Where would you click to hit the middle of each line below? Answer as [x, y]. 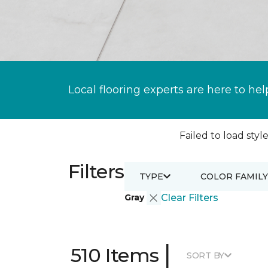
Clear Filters [189, 198]
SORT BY [205, 255]
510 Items [115, 255]
